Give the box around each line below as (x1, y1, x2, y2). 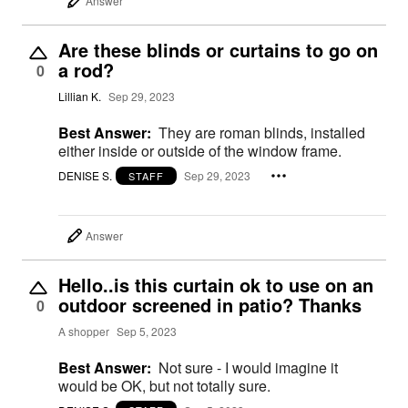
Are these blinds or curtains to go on (58, 36, 378, 63)
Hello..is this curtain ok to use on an (58, 270, 373, 298)
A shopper (58, 322, 109, 339)
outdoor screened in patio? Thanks (58, 291, 362, 318)
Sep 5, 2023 (117, 322, 177, 339)
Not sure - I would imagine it (158, 356, 338, 378)
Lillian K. (58, 88, 101, 104)
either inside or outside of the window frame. (58, 139, 342, 161)
